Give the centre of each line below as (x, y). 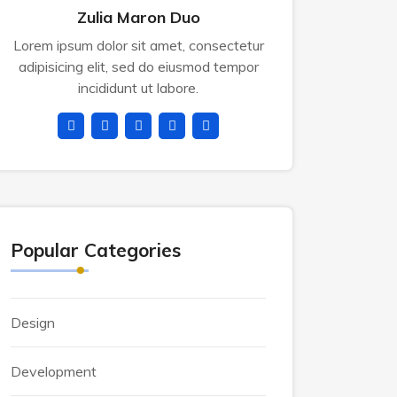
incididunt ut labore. (138, 88)
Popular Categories (96, 250)
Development (54, 371)
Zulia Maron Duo (138, 17)
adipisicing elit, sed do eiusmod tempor (138, 66)
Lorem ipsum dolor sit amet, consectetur (138, 45)
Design (33, 323)
